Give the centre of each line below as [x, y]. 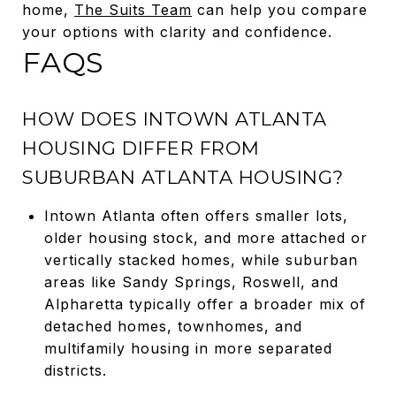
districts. [75, 370]
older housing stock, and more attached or [206, 237]
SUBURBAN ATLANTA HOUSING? [183, 177]
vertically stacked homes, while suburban [201, 259]
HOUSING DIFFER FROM [141, 148]
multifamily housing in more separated [188, 348]
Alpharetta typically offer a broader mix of [205, 304]
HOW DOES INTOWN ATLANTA [175, 118]
